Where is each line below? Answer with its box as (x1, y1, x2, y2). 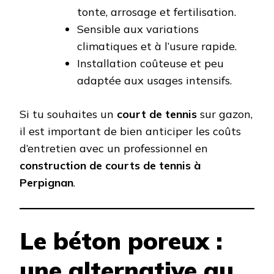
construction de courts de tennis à (20, 158, 201, 172)
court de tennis (117, 106, 197, 121)
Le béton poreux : (20, 225, 223, 256)
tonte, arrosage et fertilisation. (77, 4, 236, 19)
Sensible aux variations (77, 21, 199, 36)
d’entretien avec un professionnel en (20, 141, 208, 155)
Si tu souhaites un (20, 106, 117, 121)
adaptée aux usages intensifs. (77, 73, 232, 87)
